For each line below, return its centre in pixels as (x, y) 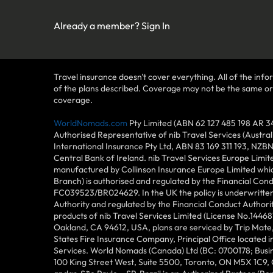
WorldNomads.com (90, 123)
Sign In (156, 26)
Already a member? (97, 26)
